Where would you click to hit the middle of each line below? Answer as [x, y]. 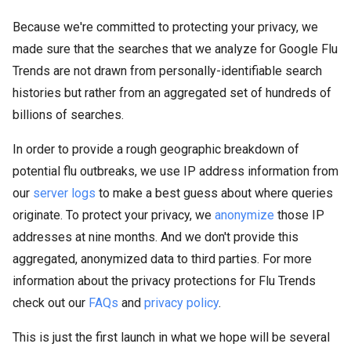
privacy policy [181, 303]
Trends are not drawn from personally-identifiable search [167, 71]
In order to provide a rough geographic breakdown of [156, 149]
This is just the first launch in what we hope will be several [171, 337]
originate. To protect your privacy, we [114, 215]
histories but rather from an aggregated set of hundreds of [172, 93]
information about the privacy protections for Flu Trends [164, 281]
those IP [299, 215]
